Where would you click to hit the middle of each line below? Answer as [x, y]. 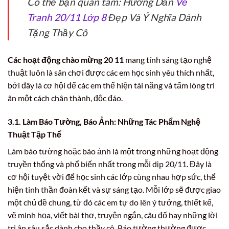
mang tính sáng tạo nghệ [168, 59]
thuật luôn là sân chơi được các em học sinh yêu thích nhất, [111, 72]
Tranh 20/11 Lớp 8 [67, 17]
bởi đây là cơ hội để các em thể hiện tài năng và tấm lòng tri [111, 85]
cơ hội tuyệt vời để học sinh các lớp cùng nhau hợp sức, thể [112, 176]
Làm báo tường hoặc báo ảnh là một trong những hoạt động [113, 151]
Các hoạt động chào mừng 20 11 [66, 59]
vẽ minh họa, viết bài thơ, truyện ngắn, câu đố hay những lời [113, 215]
